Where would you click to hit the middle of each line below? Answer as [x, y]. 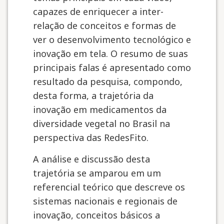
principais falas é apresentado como [112, 67]
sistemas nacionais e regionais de [105, 201]
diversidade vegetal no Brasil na [101, 123]
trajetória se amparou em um [97, 173]
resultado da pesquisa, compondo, [108, 81]
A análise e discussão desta [91, 159]
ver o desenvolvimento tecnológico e [112, 39]
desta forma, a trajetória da [93, 95]
